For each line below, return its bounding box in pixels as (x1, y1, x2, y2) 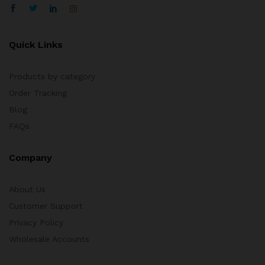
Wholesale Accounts (9, 234, 89, 244)
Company (9, 152, 52, 163)
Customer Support (9, 201, 83, 211)
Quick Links (9, 39, 63, 50)
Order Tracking (9, 88, 67, 98)
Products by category (9, 72, 95, 81)
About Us (9, 185, 46, 194)
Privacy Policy (9, 218, 63, 227)
